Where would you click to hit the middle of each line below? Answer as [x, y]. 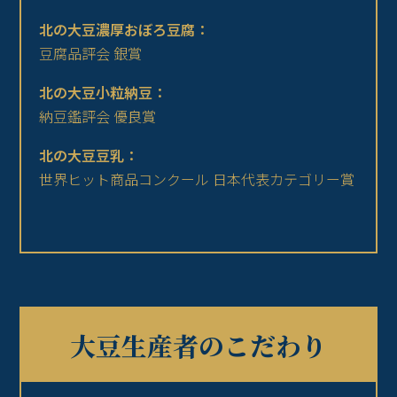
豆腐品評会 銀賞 [91, 54]
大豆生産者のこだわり [198, 346]
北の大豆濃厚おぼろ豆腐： [125, 30]
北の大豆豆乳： [89, 156]
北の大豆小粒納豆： [103, 93]
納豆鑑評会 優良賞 [98, 117]
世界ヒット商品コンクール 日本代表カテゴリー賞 [197, 179]
